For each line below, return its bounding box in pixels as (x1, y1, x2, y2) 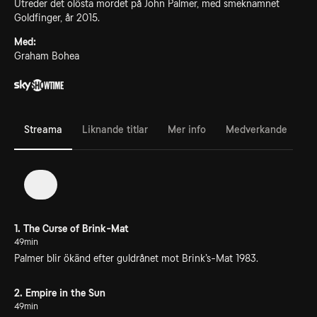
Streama (24, 123, 62, 135)
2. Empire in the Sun (14, 287, 105, 299)
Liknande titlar (82, 123, 148, 135)
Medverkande (226, 123, 287, 135)
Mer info (168, 123, 206, 135)
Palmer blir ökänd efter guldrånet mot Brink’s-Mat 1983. (14, 252, 258, 264)
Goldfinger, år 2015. (14, 12, 100, 23)
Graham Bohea (14, 50, 79, 62)
